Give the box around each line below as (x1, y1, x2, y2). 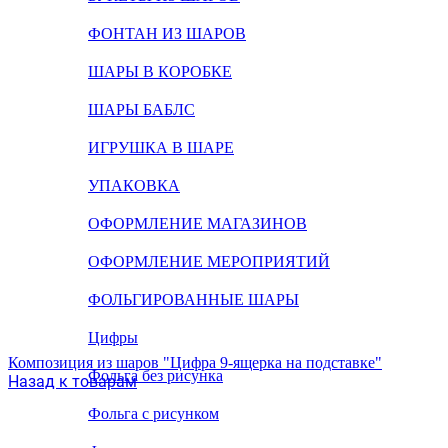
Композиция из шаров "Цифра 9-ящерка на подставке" (8, 354, 382, 371)
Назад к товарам (8, 372, 137, 391)
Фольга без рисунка (88, 367, 223, 384)
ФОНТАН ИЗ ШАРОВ (88, 25, 246, 42)
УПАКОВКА (88, 177, 180, 194)
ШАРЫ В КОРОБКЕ (88, 63, 232, 80)
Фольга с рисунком (88, 405, 219, 422)
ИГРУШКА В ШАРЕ (88, 139, 234, 156)
